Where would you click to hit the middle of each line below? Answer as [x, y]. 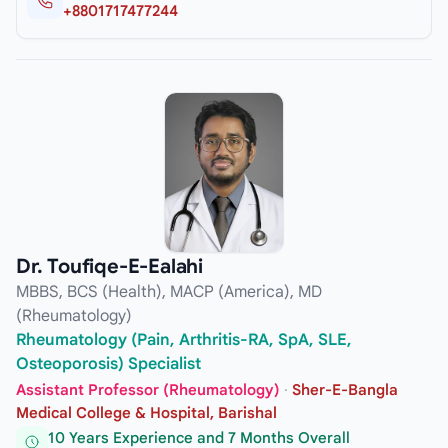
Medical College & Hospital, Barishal [146, 412]
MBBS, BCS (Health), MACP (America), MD [169, 292]
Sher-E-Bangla [345, 389]
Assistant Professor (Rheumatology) [148, 389]
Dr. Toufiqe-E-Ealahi [109, 267]
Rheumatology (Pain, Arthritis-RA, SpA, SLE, [184, 340]
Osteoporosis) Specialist [108, 364]
